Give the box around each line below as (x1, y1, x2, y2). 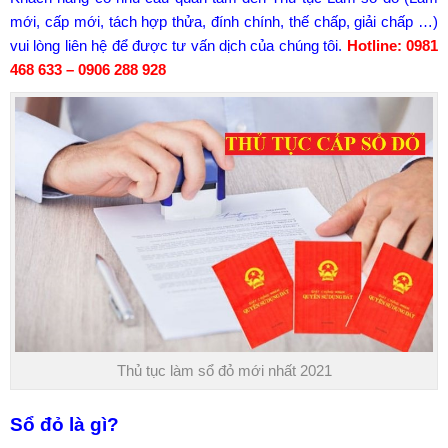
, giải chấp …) (345, 13, 439, 30)
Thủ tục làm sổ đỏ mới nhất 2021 (116, 362, 332, 380)
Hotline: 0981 (346, 37, 439, 54)
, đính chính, (202, 13, 289, 30)
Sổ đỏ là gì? (10, 414, 119, 436)
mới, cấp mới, (10, 13, 109, 30)
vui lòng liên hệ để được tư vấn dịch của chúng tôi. (10, 37, 343, 54)
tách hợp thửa (108, 13, 203, 30)
